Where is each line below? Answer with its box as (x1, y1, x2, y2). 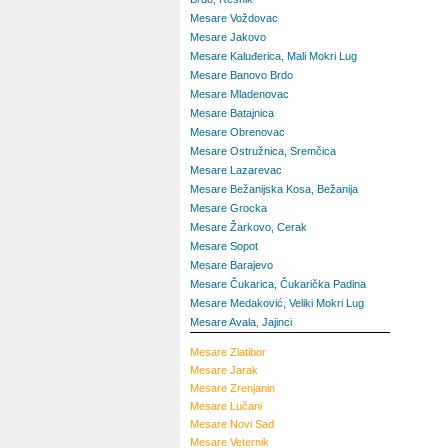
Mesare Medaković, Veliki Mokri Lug (190, 297, 364, 309)
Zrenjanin (230, 382, 275, 394)
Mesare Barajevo (190, 259, 273, 271)
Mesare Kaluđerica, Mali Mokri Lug (190, 50, 357, 62)
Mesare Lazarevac (190, 164, 282, 176)
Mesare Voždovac (190, 12, 278, 24)
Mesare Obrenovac (190, 126, 285, 138)
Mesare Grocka (190, 202, 267, 214)
